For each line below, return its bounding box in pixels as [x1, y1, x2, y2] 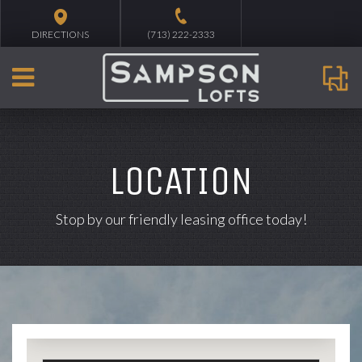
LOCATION [109, 157, 253, 204]
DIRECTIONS [32, 28, 90, 40]
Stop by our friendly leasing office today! [55, 210, 307, 228]
